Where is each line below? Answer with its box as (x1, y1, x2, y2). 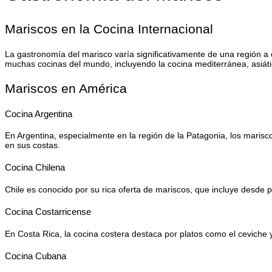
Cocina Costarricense (5, 206, 91, 217)
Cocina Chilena (5, 162, 65, 173)
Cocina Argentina (5, 108, 72, 119)
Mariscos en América (5, 81, 127, 95)
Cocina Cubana (5, 251, 66, 262)
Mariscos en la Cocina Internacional (5, 21, 213, 36)
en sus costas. (5, 140, 60, 151)
